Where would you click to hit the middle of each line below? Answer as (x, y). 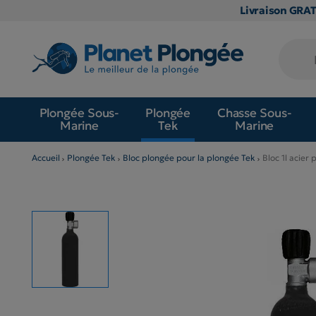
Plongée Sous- (79, 113)
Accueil (46, 157)
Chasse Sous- (254, 113)
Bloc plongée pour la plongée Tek (189, 157)
